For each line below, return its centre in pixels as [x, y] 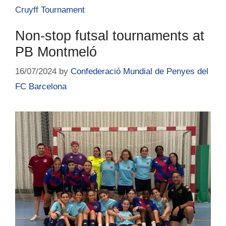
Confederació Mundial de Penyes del [139, 72]
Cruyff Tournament [50, 10]
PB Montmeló [56, 52]
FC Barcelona [41, 87]
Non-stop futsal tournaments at [110, 36]
